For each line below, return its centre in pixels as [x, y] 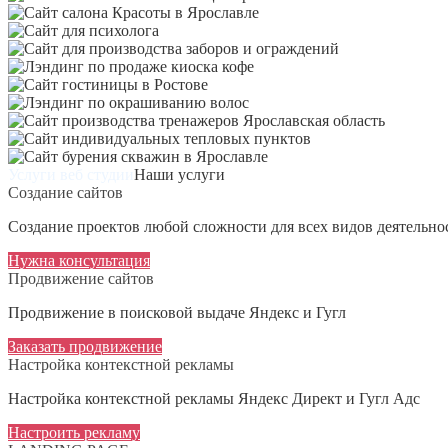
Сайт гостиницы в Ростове [300, 84]
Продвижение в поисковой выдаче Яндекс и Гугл [177, 312]
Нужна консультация [79, 260]
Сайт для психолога [226, 30]
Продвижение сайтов [81, 278]
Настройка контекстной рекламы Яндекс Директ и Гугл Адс [214, 398]
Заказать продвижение [85, 346]
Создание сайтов [65, 192]
